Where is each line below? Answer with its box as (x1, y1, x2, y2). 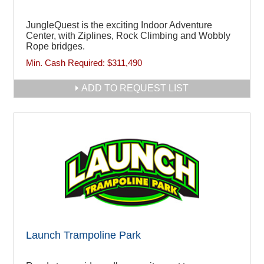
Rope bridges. (26, 41, 85, 51)
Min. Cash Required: (26, 57, 107, 68)
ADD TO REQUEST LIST (81, 82, 189, 93)
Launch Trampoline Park (26, 229, 141, 242)
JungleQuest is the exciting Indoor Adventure (26, 19, 212, 30)
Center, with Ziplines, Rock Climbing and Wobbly (26, 30, 230, 41)
